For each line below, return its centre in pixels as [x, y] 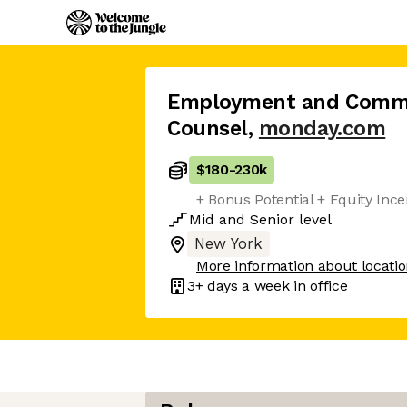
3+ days [213, 285]
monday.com [322, 129]
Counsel [208, 129]
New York [228, 244]
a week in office [293, 285]
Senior [272, 219]
